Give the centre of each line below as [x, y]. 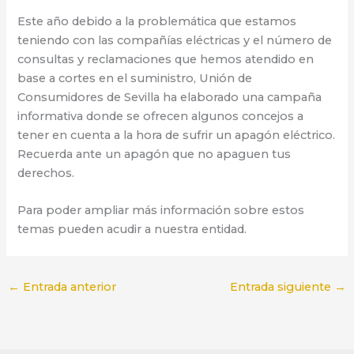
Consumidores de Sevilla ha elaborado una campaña [170, 97]
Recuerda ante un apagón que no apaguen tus [154, 154]
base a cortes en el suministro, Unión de [135, 78]
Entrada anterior [68, 286]
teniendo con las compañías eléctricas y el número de [175, 40]
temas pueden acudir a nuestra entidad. [132, 230]
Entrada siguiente [282, 286]
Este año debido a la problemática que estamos [157, 21]
